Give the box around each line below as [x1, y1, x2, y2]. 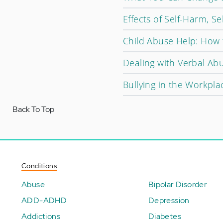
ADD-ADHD [21, 195, 67, 206]
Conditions [21, 161, 57, 171]
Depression [148, 195, 190, 206]
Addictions [21, 211, 60, 222]
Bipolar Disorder [148, 179, 208, 190]
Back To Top [12, 104, 54, 115]
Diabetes [148, 211, 181, 222]
